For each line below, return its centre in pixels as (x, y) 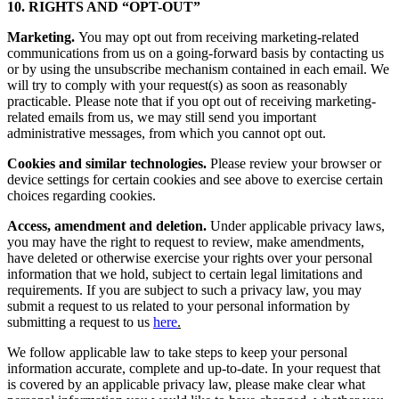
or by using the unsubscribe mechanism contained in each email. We (198, 69)
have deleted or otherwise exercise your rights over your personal (190, 258)
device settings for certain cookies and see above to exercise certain (195, 180)
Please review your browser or (294, 164)
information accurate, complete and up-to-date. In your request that (194, 369)
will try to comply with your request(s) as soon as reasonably (177, 85)
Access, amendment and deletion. (107, 226)
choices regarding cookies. (81, 196)
